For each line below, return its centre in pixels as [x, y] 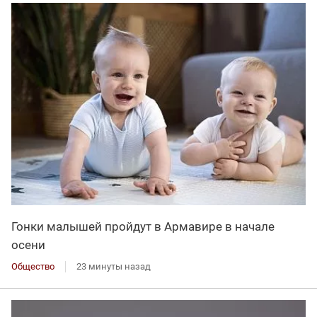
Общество [33, 267]
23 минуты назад [114, 267]
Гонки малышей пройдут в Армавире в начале [143, 227]
